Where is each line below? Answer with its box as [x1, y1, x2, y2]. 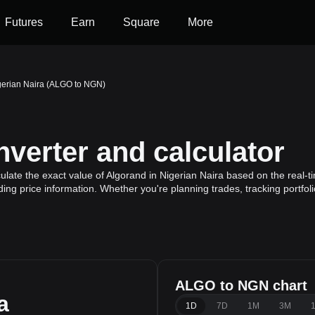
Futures [5, 16, 43, 28]
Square [123, 16, 160, 28]
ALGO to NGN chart [175, 278, 307, 293]
